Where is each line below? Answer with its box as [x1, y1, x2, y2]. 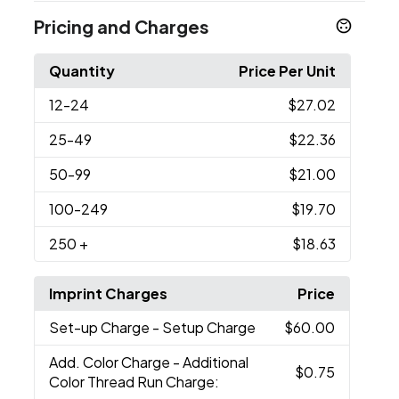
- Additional [173, 352, 249, 371]
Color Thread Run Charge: [49, 371, 220, 391]
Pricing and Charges [34, 14, 210, 37]
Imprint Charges [49, 283, 168, 303]
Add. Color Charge [49, 352, 174, 371]
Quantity [49, 61, 116, 80]
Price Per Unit [238, 61, 336, 80]
